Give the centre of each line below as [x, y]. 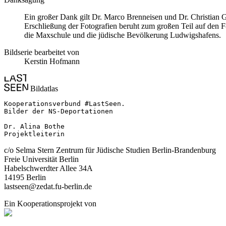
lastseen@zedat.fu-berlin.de [48, 186]
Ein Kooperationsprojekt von [50, 204]
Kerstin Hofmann [52, 61]
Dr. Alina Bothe [34, 126]
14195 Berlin [25, 177]
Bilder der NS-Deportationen [59, 111]
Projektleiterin [34, 134]
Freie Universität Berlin [41, 159]
